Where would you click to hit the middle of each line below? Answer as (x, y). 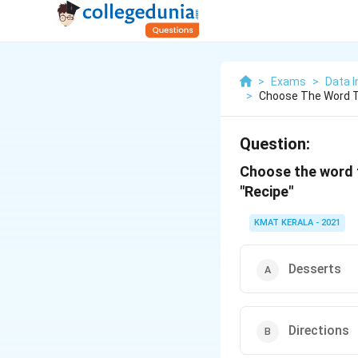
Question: (275, 144)
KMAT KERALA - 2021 (297, 223)
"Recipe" (267, 191)
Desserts (315, 269)
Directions (319, 330)
